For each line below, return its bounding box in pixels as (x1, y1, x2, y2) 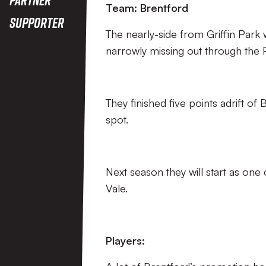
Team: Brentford (106, 1, 188, 14)
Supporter (9, 14, 64, 31)
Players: (106, 234, 148, 247)
